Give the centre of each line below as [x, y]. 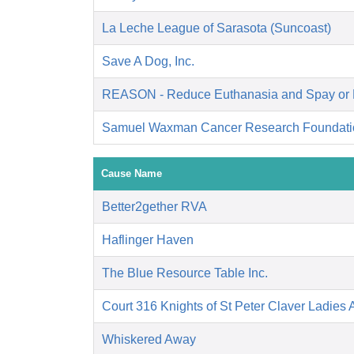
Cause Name [132, 174]
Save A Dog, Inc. [148, 62]
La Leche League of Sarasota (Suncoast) [217, 28]
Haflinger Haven [148, 240]
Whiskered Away [149, 340]
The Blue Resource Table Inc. [185, 273]
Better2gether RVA [154, 207]
